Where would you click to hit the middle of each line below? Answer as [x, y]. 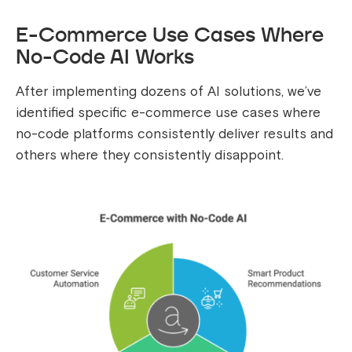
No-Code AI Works [105, 57]
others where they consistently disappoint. [150, 156]
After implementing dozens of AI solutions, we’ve [169, 92]
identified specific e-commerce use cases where [168, 113]
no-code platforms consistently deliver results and [174, 134]
